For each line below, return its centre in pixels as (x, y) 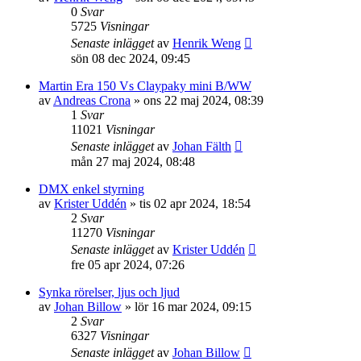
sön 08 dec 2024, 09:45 (131, 59)
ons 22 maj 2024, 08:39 (203, 101)
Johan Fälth (202, 147)
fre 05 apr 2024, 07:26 (128, 265)
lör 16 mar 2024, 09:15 (193, 307)
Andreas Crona (92, 101)
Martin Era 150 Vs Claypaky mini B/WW (145, 86)
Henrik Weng (207, 44)
